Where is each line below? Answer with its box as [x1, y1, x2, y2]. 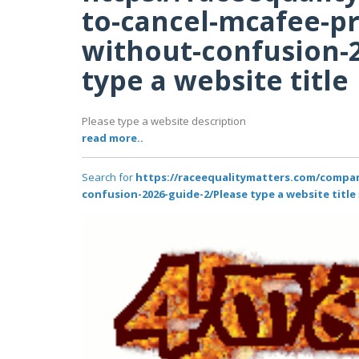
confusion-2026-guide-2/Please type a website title [82, 187, 356, 202]
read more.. [82, 131, 143, 146]
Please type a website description [82, 114, 246, 129]
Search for [82, 170, 135, 185]
